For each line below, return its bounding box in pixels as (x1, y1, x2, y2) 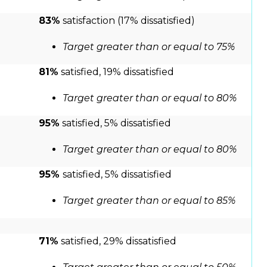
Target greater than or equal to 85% (63, 195, 235, 207)
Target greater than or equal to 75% (63, 41, 235, 53)
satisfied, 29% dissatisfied (58, 235, 176, 247)
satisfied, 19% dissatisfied (58, 66, 174, 78)
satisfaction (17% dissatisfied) (60, 15, 195, 27)
